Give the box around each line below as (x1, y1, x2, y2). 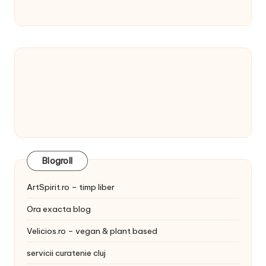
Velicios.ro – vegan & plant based (27, 225, 157, 236)
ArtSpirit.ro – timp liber (27, 181, 115, 192)
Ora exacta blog (27, 203, 91, 214)
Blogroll (42, 156, 72, 167)
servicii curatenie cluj (27, 247, 106, 258)
